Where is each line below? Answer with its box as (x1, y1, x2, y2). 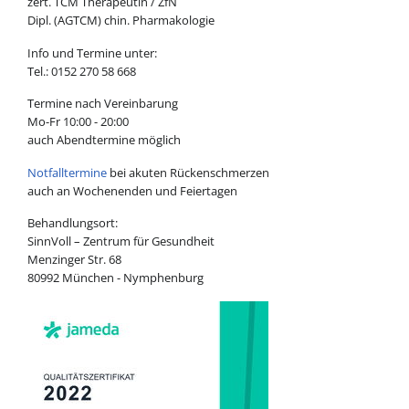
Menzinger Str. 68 (26, 251, 121, 268)
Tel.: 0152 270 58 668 (26, 62, 136, 79)
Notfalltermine (26, 163, 107, 181)
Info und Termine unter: (26, 44, 157, 61)
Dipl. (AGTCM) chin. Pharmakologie (26, 11, 215, 28)
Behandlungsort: (26, 215, 118, 232)
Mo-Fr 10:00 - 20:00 (26, 113, 129, 131)
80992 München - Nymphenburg (26, 269, 204, 287)
